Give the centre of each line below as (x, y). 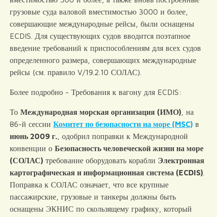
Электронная (181, 160)
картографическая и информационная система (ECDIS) (106, 172)
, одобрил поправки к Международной (123, 136)
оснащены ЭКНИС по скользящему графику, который (101, 209)
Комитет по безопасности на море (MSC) (123, 124)
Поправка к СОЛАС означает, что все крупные (89, 185)
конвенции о (32, 148)
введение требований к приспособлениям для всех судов (105, 48)
